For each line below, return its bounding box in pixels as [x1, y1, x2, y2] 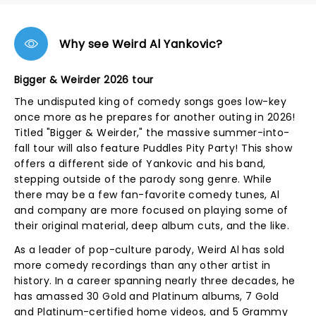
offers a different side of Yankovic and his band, [14, 157, 266, 171]
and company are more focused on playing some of [14, 203, 288, 217]
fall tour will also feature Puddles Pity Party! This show [14, 141, 292, 155]
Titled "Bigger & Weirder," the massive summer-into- [14, 126, 290, 140]
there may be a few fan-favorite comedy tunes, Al [14, 188, 280, 202]
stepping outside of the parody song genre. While [14, 172, 272, 186]
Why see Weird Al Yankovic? [59, 35, 223, 52]
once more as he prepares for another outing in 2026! [14, 110, 296, 124]
